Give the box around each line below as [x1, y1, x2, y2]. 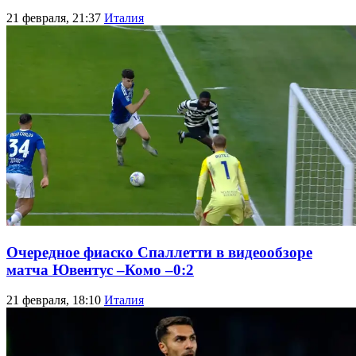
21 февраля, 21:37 [6, 10, 104, 25]
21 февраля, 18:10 [6, 293, 104, 308]
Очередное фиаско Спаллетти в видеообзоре [6, 243, 312, 261]
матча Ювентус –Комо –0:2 [6, 261, 194, 278]
